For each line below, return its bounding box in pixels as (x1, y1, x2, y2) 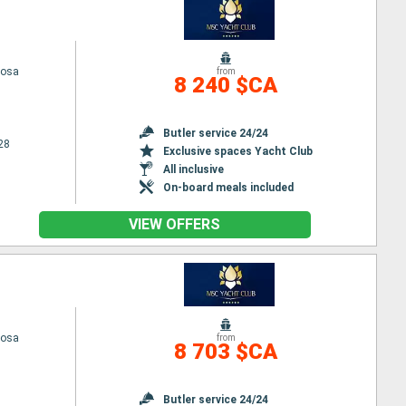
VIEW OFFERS (129, 216, 220, 233)
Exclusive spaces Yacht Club (162, 144, 313, 158)
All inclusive (162, 162, 224, 176)
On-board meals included (162, 180, 294, 194)
